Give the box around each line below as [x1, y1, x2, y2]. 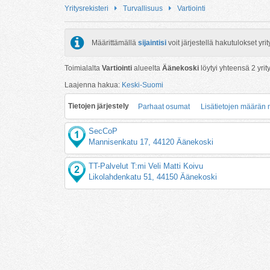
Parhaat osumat [138, 102, 190, 111]
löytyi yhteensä [199, 63, 251, 72]
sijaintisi [138, 38, 166, 47]
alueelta [132, 63, 162, 72]
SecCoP [89, 126, 118, 136]
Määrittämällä [92, 38, 138, 47]
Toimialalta [64, 63, 102, 72]
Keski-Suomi [122, 80, 163, 89]
